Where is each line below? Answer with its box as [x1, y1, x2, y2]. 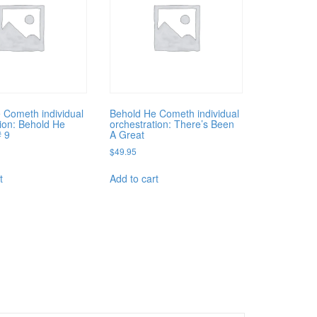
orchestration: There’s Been [110, 116, 235, 131]
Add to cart [110, 171, 159, 185]
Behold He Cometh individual [110, 105, 240, 120]
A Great [110, 127, 145, 142]
